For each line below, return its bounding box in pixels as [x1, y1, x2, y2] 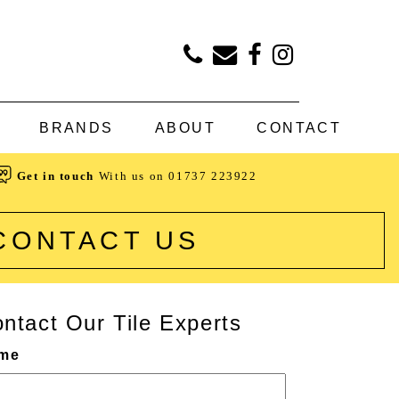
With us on [98, 168, 169, 183]
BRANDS [39, 120, 114, 135]
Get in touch [16, 168, 94, 183]
